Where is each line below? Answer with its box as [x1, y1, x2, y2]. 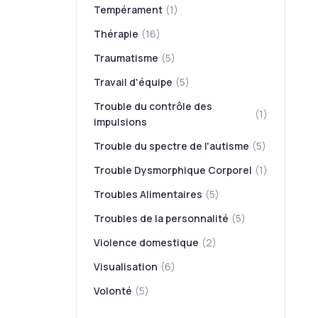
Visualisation [94, 260, 158, 273]
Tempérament [94, 3, 163, 16]
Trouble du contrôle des [94, 99, 213, 113]
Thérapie [94, 27, 139, 40]
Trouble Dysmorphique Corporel [94, 163, 253, 177]
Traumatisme [94, 51, 159, 65]
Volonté [94, 284, 133, 297]
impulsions [94, 115, 148, 128]
